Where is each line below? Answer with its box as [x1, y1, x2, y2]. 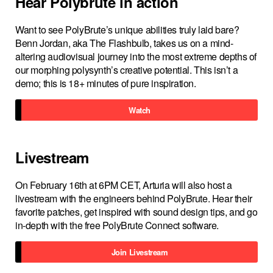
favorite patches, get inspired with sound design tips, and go [15, 205, 258, 219]
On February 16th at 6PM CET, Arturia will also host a [15, 178, 232, 192]
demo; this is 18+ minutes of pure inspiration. [15, 76, 196, 90]
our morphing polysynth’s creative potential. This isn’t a [15, 63, 238, 77]
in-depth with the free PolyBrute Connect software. [15, 218, 219, 232]
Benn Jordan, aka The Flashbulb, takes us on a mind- [15, 36, 233, 50]
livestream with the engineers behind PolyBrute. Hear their [15, 191, 252, 205]
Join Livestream [111, 246, 168, 258]
